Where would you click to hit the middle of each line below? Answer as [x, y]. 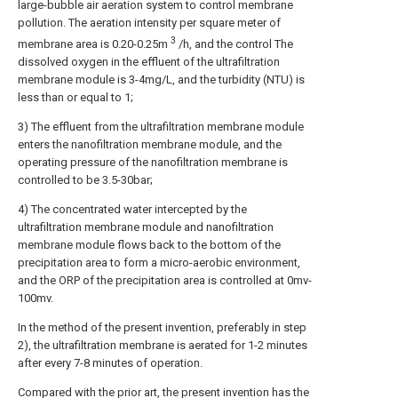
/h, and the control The [235, 44]
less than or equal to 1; [76, 97]
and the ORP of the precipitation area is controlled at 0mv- [165, 280]
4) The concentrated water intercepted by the [132, 209]
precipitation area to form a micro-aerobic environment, [159, 262]
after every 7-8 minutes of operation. [110, 362]
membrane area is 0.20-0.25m [94, 44]
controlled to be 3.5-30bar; [85, 179]
